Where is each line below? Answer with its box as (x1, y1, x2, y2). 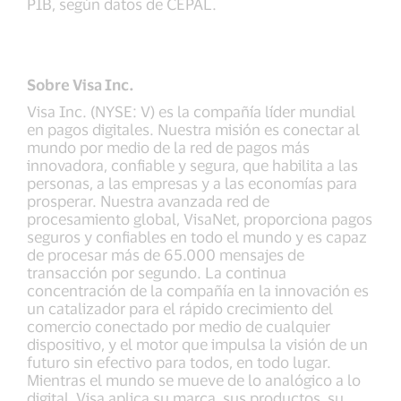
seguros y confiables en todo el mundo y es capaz (27, 227, 367, 246)
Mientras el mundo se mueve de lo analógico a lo (27, 371, 361, 389)
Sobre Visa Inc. (27, 75, 134, 94)
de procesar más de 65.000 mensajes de (27, 245, 304, 264)
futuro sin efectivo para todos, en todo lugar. (27, 353, 335, 371)
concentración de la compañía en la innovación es (27, 281, 369, 300)
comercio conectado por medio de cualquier (27, 317, 330, 336)
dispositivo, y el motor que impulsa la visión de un (27, 335, 368, 354)
